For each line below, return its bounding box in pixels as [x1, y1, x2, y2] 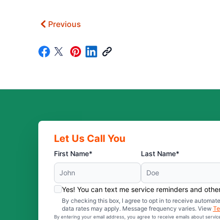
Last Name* [141, 149, 179, 158]
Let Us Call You [54, 133, 125, 144]
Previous [48, 19, 81, 29]
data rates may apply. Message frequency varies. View [61, 205, 213, 212]
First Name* [54, 149, 92, 158]
